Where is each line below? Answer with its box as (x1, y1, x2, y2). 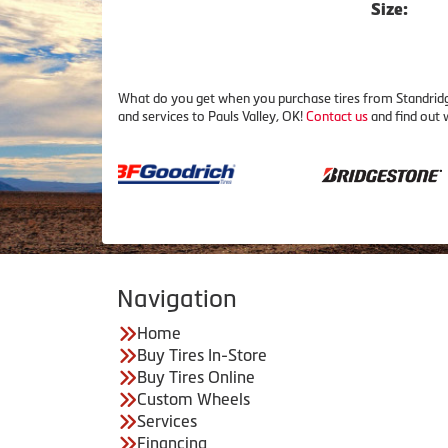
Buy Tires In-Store (137, 346, 267, 364)
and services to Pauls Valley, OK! (118, 109, 306, 124)
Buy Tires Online (137, 368, 255, 386)
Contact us (306, 109, 368, 124)
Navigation (117, 285, 237, 312)
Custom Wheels (137, 390, 250, 408)
